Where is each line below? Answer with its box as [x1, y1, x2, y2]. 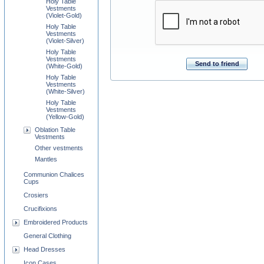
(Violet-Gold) [46, 12, 82, 19]
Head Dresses [24, 246, 65, 253]
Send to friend [194, 60, 239, 67]
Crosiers [24, 192, 48, 199]
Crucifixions [24, 205, 57, 212]
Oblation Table [35, 126, 75, 133]
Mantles [35, 156, 57, 163]
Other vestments [35, 144, 83, 151]
